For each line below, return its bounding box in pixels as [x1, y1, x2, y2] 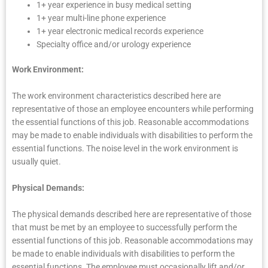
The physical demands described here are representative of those [12, 209, 251, 220]
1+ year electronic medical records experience [36, 26, 204, 36]
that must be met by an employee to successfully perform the [12, 223, 237, 233]
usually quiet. [12, 157, 61, 167]
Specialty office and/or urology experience [36, 39, 191, 49]
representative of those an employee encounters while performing [12, 104, 254, 114]
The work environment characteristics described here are [12, 91, 221, 101]
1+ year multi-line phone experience [36, 13, 166, 23]
